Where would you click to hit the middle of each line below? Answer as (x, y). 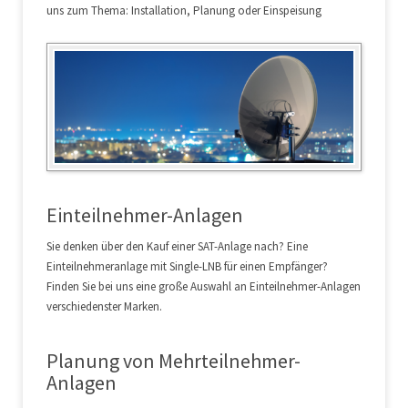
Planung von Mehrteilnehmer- (173, 361)
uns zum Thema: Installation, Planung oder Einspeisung (184, 10)
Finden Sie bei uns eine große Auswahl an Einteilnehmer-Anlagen (204, 287)
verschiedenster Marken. (104, 307)
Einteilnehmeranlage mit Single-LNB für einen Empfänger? (187, 267)
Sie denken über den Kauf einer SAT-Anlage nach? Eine (177, 247)
